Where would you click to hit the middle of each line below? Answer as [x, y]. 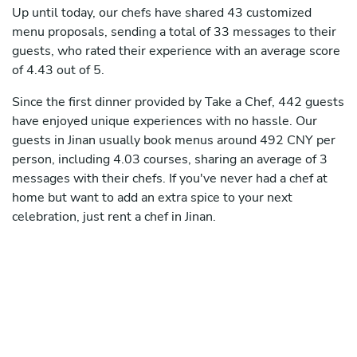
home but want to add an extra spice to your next [152, 198]
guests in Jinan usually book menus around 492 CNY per [174, 141]
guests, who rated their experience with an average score [176, 51]
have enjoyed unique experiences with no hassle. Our [165, 122]
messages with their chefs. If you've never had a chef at [170, 179]
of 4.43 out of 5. [58, 71]
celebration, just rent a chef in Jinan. [114, 217]
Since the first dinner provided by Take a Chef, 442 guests [178, 102]
